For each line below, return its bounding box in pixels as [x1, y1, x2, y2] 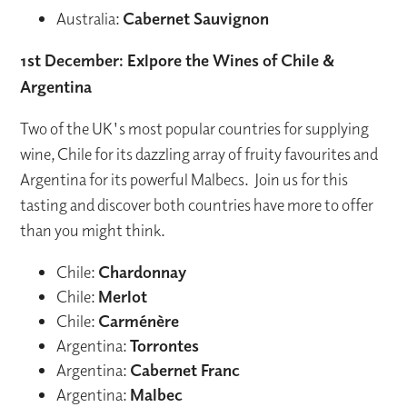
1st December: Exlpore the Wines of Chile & [20, 50, 335, 71]
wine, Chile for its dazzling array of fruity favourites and [20, 144, 379, 165]
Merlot [98, 286, 148, 307]
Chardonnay [98, 262, 187, 283]
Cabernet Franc [130, 360, 241, 381]
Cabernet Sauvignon [123, 8, 270, 29]
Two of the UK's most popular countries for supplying [20, 118, 370, 140]
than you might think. [20, 220, 166, 242]
